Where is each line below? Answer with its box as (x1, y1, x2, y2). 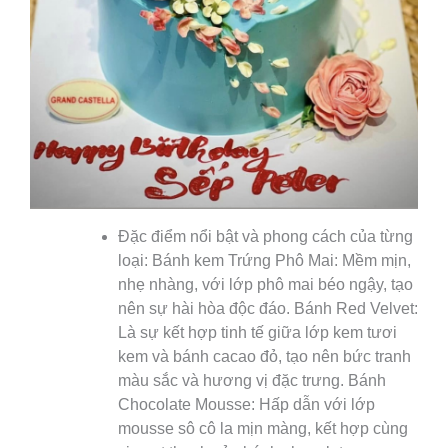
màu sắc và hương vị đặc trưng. (118, 372, 348, 390)
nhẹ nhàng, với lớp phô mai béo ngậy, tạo (118, 276, 413, 294)
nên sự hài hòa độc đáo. (118, 300, 294, 318)
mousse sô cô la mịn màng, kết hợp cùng (118, 420, 408, 438)
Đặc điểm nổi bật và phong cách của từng (118, 228, 413, 246)
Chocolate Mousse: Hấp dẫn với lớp (118, 396, 375, 414)
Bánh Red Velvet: (294, 300, 418, 318)
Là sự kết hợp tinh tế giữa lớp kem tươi (118, 324, 397, 342)
